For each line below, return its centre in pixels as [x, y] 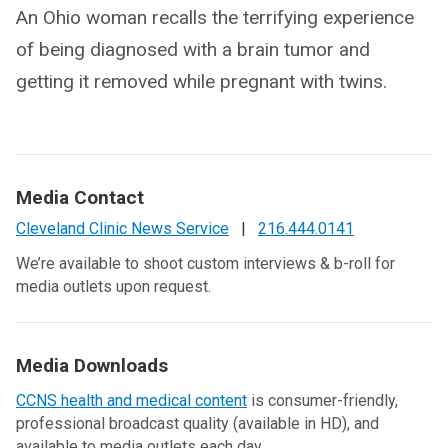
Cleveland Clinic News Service [122, 228]
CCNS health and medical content [131, 400]
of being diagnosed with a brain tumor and [193, 49]
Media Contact [80, 197]
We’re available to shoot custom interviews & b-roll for [205, 263]
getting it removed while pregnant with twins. [201, 81]
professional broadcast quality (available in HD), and [197, 423]
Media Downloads [92, 365]
